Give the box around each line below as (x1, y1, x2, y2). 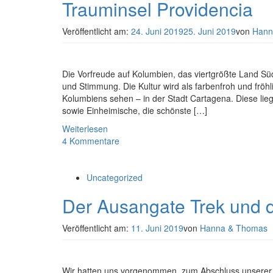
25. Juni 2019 (183, 25, 236, 37)
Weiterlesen (62, 122, 108, 135)
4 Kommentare (62, 135, 119, 147)
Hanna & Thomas (200, 222, 268, 234)
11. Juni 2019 (131, 222, 183, 234)
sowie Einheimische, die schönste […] (62, 104, 207, 116)
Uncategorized (87, 171, 143, 183)
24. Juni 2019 (131, 25, 183, 37)
